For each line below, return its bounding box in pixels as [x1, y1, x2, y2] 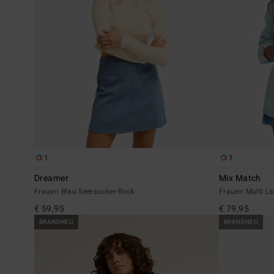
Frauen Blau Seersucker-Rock [34, 185, 135, 197]
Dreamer [34, 171, 68, 185]
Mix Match [219, 171, 261, 185]
